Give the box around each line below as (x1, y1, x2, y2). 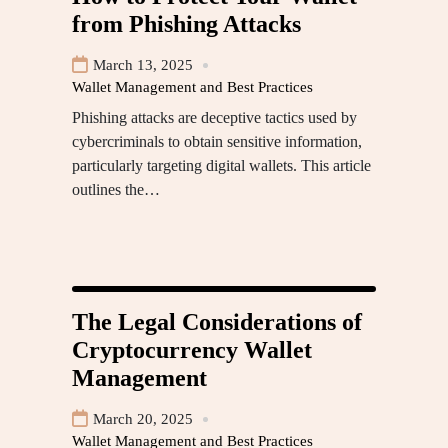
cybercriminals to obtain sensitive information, (72, 133, 362, 151)
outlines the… (72, 181, 160, 199)
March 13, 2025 (93, 57, 193, 74)
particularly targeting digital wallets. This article (72, 157, 371, 175)
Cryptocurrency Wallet (72, 337, 312, 364)
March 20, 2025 (93, 411, 193, 428)
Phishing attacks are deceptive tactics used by (72, 109, 357, 127)
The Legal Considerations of (72, 309, 362, 336)
